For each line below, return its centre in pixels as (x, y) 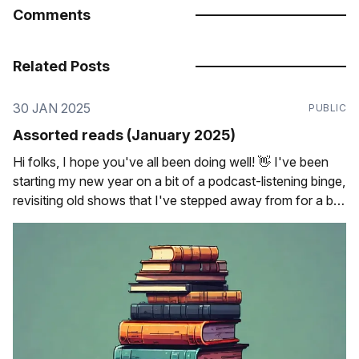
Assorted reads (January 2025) (124, 135)
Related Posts (61, 66)
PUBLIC (327, 107)
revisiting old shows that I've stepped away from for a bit (176, 200)
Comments (52, 14)
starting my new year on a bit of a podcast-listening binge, (179, 181)
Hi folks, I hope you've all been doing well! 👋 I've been (143, 161)
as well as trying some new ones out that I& (138, 219)
